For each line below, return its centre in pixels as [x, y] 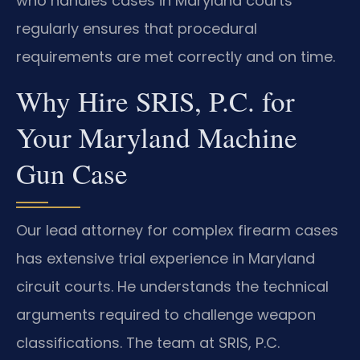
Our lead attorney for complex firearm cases [177, 230]
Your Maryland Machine [157, 137]
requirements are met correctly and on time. [176, 57]
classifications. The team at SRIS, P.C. [148, 342]
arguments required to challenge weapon [166, 314]
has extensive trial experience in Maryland [166, 258]
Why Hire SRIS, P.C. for [155, 100]
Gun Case [72, 173]
